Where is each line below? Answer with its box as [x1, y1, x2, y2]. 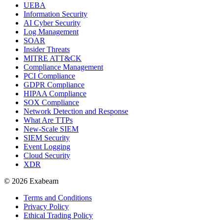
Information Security [24, 10, 87, 19]
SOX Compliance [24, 98, 79, 107]
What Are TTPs [24, 116, 73, 125]
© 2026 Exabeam [4, 177, 58, 186]
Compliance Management [24, 63, 103, 72]
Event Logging [24, 142, 70, 151]
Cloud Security [24, 151, 70, 160]
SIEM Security [24, 134, 70, 142]
